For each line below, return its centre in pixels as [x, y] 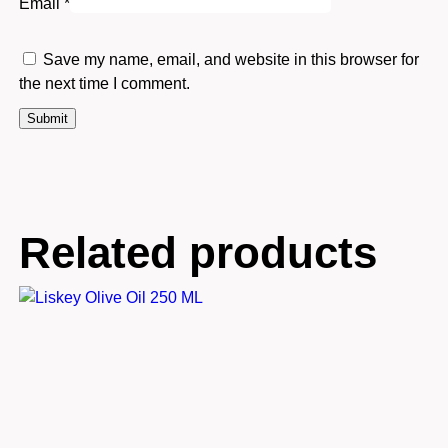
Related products [197, 252]
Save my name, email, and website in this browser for [230, 59]
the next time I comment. [104, 83]
